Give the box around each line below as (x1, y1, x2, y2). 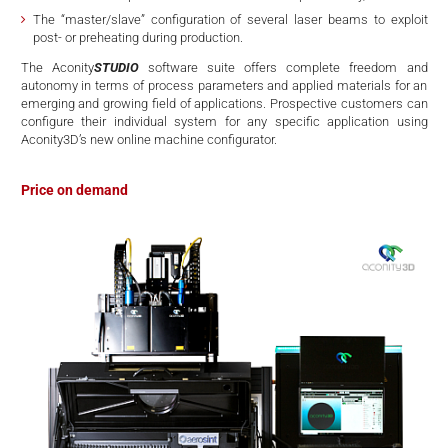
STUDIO (93, 60, 139, 76)
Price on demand (20, 182, 128, 199)
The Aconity (20, 60, 94, 76)
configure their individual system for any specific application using (20, 114, 428, 130)
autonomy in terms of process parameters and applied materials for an (20, 78, 428, 94)
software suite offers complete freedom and (138, 60, 428, 76)
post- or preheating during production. (33, 29, 244, 45)
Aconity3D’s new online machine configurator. (20, 132, 277, 148)
